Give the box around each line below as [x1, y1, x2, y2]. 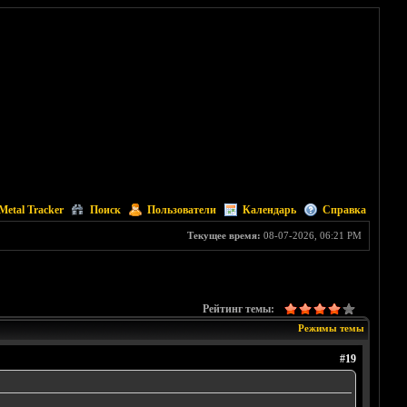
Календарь [242, 203, 296, 216]
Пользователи [146, 203, 216, 216]
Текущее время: [186, 230, 261, 241]
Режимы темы [297, 323, 364, 334]
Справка [322, 203, 366, 216]
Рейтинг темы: [202, 303, 274, 316]
